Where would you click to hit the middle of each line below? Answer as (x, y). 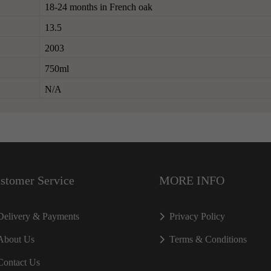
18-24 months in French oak (99, 7)
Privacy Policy (197, 216)
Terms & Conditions (208, 239)
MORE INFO (192, 180)
